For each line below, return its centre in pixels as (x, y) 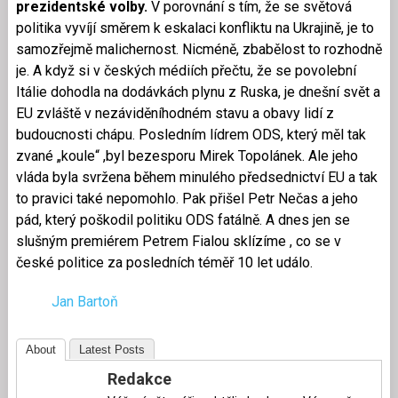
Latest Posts (111, 349)
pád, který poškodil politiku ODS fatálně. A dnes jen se (183, 219)
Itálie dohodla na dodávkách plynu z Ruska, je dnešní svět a (198, 92)
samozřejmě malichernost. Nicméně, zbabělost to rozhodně (199, 49)
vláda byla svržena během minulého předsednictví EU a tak (196, 177)
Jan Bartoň (84, 301)
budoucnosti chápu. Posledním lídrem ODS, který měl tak (191, 134)
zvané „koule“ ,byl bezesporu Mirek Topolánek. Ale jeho (187, 155)
